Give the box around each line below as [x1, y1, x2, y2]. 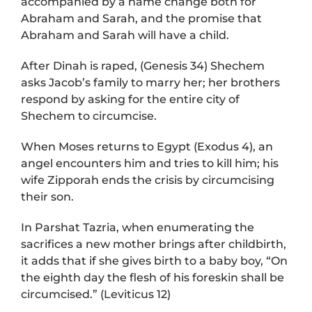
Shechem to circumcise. [20, 109, 157, 123]
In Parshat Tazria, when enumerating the [20, 221, 254, 235]
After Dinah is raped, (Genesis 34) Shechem [20, 59, 265, 73]
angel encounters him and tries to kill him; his [20, 157, 279, 171]
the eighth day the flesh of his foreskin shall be [20, 271, 284, 285]
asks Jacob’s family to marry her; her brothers [20, 76, 280, 90]
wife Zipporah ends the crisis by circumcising [20, 173, 274, 187]
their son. [20, 190, 74, 204]
